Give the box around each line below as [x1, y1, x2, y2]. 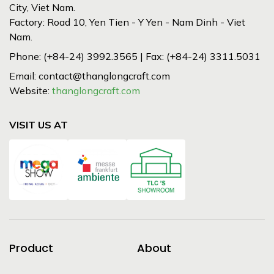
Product [9, 240, 53, 256]
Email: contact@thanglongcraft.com [9, 70, 170, 82]
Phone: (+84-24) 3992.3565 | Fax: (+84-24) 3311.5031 [9, 50, 261, 62]
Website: [9, 84, 52, 97]
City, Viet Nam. [9, 1, 75, 13]
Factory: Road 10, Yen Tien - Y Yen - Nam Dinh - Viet [9, 16, 245, 28]
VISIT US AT [9, 119, 68, 131]
